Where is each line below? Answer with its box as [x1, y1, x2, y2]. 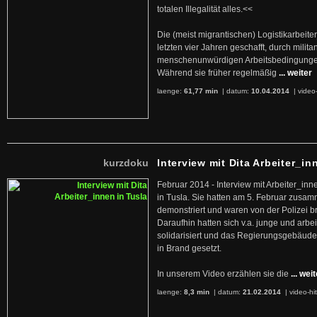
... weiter [279, 68, 312, 78]
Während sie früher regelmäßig [157, 68, 277, 78]
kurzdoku [103, 157, 149, 168]
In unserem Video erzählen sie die [157, 269, 289, 279]
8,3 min [184, 288, 209, 296]
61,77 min [184, 87, 218, 95]
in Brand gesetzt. [157, 243, 221, 253]
